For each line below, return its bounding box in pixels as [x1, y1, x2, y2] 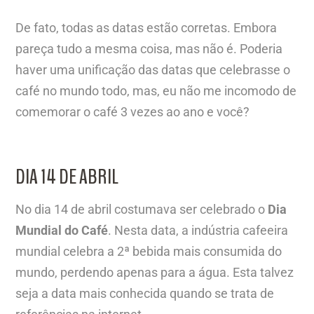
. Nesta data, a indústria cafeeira [108, 222, 289, 238]
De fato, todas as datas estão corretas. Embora [15, 20, 278, 35]
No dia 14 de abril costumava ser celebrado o [15, 201, 268, 217]
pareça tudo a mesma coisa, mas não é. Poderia [15, 41, 283, 56]
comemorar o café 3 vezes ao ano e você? [15, 104, 250, 119]
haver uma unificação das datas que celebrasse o [15, 62, 291, 77]
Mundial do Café [15, 222, 109, 238]
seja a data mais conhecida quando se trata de [15, 285, 275, 301]
